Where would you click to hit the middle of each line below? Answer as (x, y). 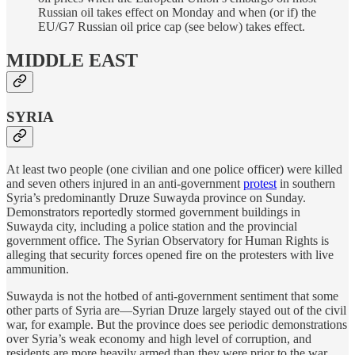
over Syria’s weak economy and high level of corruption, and (159, 338)
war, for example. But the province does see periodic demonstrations (177, 324)
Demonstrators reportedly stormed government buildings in (153, 212)
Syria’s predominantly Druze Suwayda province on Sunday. (156, 197)
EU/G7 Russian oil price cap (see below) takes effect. (172, 27)
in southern (306, 183)
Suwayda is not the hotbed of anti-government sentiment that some (172, 296)
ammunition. (38, 269)
